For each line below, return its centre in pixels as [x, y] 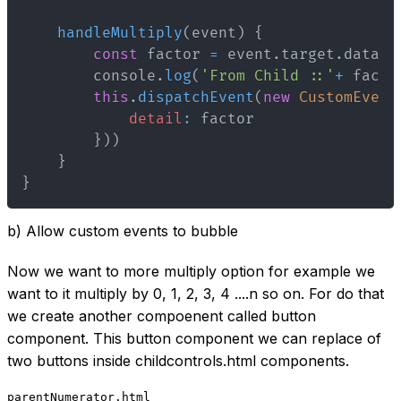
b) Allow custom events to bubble [123, 230]
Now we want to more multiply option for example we [191, 271]
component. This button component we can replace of [194, 338]
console [89, 76]
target [308, 54]
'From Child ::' [268, 76]
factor [174, 54]
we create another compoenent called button [162, 316]
